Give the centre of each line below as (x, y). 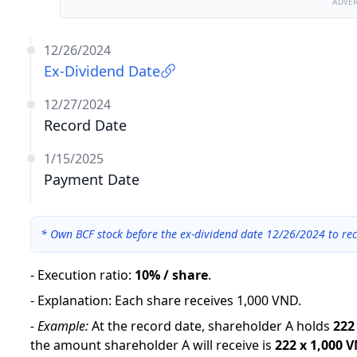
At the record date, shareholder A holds (211, 326)
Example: (63, 326)
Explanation (73, 300)
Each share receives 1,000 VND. (208, 300)
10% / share (171, 275)
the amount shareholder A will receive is (151, 345)
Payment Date (92, 179)
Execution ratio (83, 275)
